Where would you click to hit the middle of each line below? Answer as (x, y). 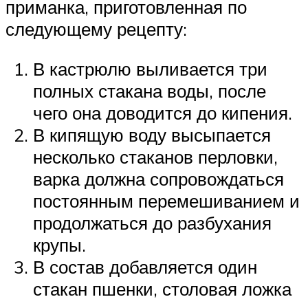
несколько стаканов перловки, (155, 156)
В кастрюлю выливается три (150, 68)
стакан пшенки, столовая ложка (162, 288)
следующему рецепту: (96, 29)
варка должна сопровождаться (158, 178)
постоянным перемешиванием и (166, 200)
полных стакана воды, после (150, 90)
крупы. (59, 244)
